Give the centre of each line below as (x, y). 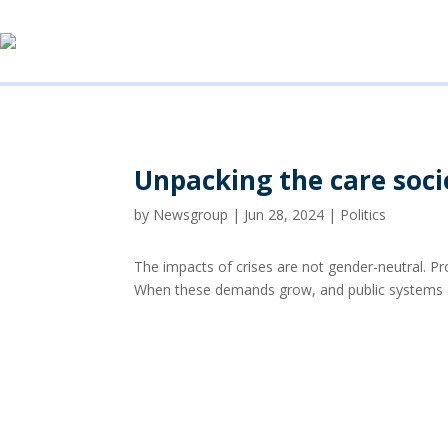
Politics (363, 214)
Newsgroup (191, 214)
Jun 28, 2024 (284, 214)
